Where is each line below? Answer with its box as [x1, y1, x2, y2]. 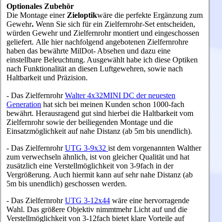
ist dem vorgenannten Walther [108, 144, 201, 153]
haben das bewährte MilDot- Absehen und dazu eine [6, 47, 170, 55]
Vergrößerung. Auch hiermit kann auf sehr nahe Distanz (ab [6, 170, 193, 179]
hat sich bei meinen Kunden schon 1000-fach [41, 100, 184, 109]
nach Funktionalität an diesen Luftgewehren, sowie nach [6, 64, 183, 73]
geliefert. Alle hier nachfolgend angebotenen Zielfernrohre [6, 38, 188, 47]
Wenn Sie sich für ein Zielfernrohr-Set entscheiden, [36, 20, 195, 29]
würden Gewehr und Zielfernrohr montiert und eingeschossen [6, 29, 199, 38]
